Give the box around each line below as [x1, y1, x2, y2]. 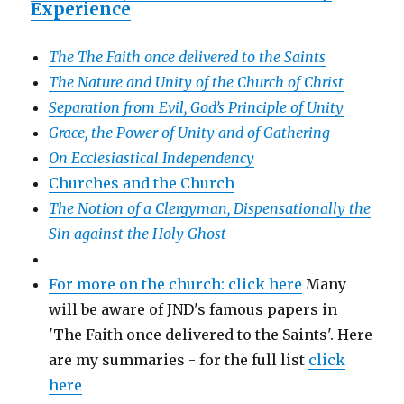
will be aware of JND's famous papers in [49, 299, 338, 318]
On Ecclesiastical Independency [49, 148, 255, 167]
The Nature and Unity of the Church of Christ [49, 72, 344, 91]
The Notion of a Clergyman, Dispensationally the [49, 198, 372, 217]
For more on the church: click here [49, 274, 303, 293]
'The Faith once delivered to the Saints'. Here [49, 325, 373, 344]
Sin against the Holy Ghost [49, 224, 227, 243]
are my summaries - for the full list [49, 350, 309, 369]
